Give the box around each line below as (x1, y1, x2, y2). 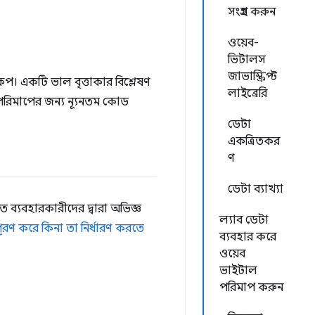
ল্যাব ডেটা (219, 213, 269, 227)
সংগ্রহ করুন (228, 5, 276, 19)
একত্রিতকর (228, 134, 280, 148)
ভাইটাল (219, 264, 257, 278)
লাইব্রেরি (228, 86, 267, 101)
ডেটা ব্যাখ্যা (228, 182, 283, 196)
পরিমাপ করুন (219, 281, 283, 295)
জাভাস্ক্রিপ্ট (228, 70, 277, 84)
